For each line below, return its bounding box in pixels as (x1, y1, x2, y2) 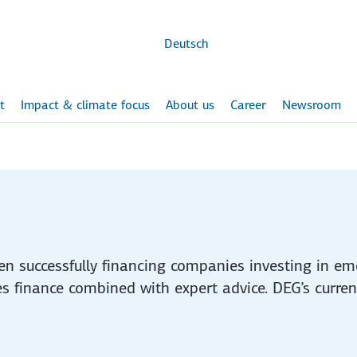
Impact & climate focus (21, 96, 150, 113)
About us (166, 96, 214, 113)
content (177, 29, 214, 44)
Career (230, 96, 266, 113)
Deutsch (164, 34, 208, 52)
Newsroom (282, 96, 341, 113)
